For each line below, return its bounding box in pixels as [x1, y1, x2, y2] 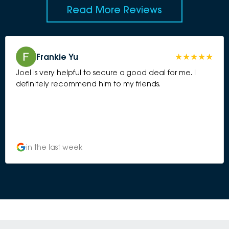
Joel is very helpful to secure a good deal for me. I [16, 68, 196, 77]
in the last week [26, 143, 82, 152]
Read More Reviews [67, 4, 162, 16]
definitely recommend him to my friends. [16, 79, 161, 88]
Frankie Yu [36, 52, 78, 62]
